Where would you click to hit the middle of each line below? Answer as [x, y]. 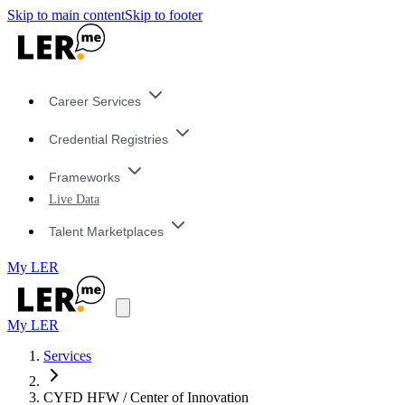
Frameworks [84, 177]
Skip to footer [164, 15]
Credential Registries [108, 140]
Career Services [94, 102]
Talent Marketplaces [106, 231]
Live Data [74, 199]
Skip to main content [66, 15]
